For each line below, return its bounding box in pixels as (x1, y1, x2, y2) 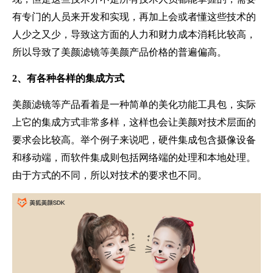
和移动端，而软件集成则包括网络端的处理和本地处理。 (12, 152, 256, 163)
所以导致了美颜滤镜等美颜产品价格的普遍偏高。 (12, 46, 232, 57)
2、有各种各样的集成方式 (12, 73, 129, 83)
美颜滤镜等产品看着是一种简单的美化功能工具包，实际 (12, 99, 256, 110)
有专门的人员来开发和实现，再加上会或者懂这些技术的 (12, 11, 256, 22)
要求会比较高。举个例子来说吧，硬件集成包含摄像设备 (12, 134, 256, 145)
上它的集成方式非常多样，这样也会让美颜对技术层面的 (12, 116, 256, 127)
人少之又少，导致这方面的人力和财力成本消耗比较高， (12, 29, 256, 40)
